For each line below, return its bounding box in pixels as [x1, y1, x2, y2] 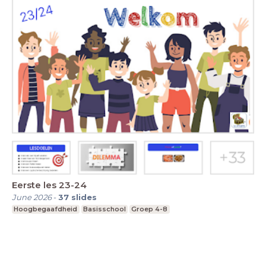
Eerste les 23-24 [12, 179, 87, 191]
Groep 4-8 [131, 204, 168, 213]
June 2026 [12, 192, 52, 202]
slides [71, 192, 97, 202]
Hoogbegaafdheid [14, 204, 78, 213]
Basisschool [83, 204, 126, 213]
